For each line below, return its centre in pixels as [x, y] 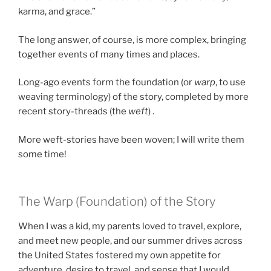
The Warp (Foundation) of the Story [117, 202]
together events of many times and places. [109, 54]
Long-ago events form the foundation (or [106, 83]
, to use [230, 83]
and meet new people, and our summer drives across [130, 241]
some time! [42, 154]
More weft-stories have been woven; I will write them [131, 139]
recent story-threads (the [73, 112]
